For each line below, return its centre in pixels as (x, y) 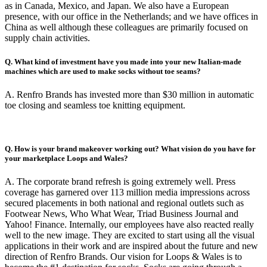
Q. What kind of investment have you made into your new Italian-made (123, 61)
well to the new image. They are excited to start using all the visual (130, 235)
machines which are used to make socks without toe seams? (103, 71)
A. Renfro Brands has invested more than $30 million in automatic (129, 94)
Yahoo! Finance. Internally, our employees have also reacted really (129, 225)
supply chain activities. (47, 38)
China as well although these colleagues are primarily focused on (126, 27)
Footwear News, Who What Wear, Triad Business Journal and (122, 214)
